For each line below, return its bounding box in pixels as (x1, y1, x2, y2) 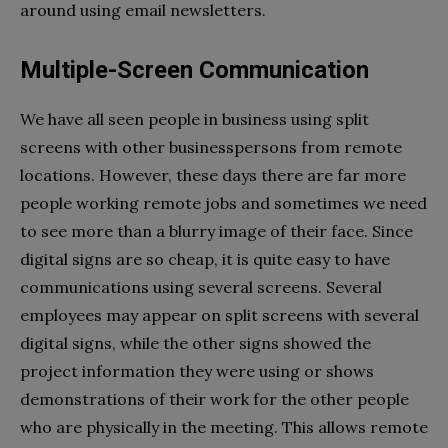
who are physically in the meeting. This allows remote (20, 416, 428, 437)
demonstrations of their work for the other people (20, 388, 409, 409)
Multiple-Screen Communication (20, 55, 369, 84)
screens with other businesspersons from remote (20, 136, 402, 157)
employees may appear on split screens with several (20, 304, 419, 325)
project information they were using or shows (20, 360, 374, 381)
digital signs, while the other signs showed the (20, 332, 371, 353)
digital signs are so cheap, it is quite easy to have (20, 248, 390, 269)
